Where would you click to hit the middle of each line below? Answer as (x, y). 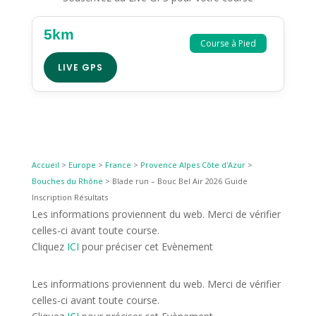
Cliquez (49, 247)
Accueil (45, 165)
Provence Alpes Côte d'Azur (193, 165)
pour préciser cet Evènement (146, 247)
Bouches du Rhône (67, 181)
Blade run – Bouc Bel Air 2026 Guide (180, 181)
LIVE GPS (80, 67)
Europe (82, 165)
